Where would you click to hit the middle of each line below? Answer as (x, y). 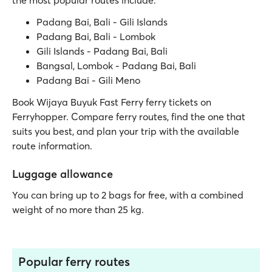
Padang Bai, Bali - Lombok (96, 36)
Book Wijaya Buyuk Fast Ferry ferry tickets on (112, 102)
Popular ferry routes (74, 261)
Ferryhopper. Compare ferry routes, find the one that (129, 117)
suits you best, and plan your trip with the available (126, 131)
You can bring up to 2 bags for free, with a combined (128, 195)
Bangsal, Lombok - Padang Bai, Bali (116, 66)
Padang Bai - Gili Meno (88, 80)
